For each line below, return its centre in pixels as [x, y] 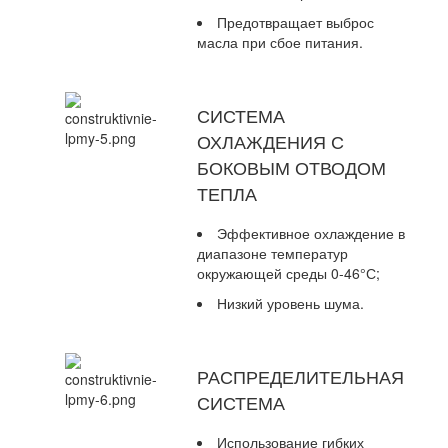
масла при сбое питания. [280, 42]
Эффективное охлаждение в [311, 233]
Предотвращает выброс [295, 22]
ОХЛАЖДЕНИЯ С [270, 141]
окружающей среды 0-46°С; [288, 273]
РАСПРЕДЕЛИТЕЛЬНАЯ [300, 376]
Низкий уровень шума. [290, 303]
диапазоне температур [272, 253]
